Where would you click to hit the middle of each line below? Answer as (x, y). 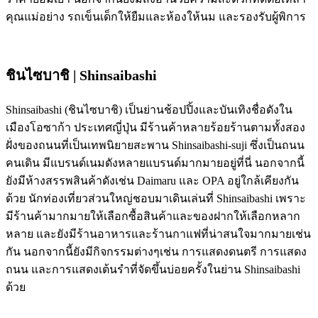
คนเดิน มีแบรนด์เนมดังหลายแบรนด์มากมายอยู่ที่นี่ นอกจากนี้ (155, 163)
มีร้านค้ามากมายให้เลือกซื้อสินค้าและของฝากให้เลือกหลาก (153, 216)
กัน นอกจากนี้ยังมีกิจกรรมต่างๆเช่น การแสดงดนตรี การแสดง (156, 251)
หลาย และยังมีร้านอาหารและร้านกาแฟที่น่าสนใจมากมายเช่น (158, 234)
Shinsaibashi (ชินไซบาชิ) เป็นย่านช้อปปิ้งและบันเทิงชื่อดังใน (149, 109)
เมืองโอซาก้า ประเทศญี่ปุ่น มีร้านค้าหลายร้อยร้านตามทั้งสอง (155, 127)
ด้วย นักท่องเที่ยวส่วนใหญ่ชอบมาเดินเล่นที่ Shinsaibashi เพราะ (156, 198)
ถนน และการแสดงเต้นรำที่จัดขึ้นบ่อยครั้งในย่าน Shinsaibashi (153, 269)
